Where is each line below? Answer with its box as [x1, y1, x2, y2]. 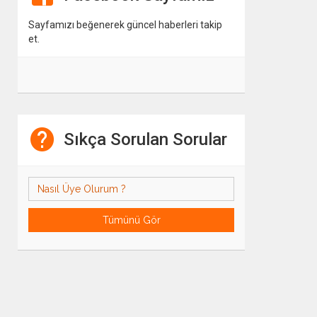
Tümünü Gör [102, 214, 161, 226]
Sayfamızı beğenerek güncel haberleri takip [28, 19, 222, 30]
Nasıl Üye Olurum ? [38, 183, 126, 195]
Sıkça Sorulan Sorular [64, 129, 227, 149]
